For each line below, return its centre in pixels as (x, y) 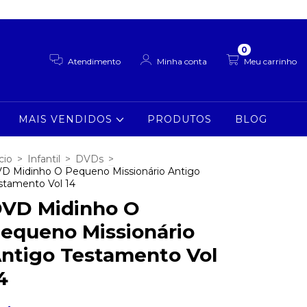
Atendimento (95, 61)
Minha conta (182, 61)
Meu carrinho (270, 61)
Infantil (44, 159)
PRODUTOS (180, 119)
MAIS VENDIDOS (67, 119)
